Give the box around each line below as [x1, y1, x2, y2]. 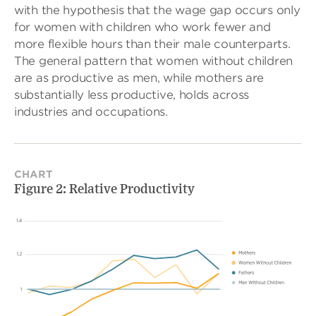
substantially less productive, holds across [14, 87, 250, 102]
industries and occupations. [14, 104, 168, 119]
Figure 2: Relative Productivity [14, 183, 195, 196]
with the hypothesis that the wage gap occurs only [14, 3, 300, 17]
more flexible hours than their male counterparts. [14, 37, 291, 51]
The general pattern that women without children [14, 54, 293, 68]
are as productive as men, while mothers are [14, 71, 265, 85]
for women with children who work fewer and [14, 20, 271, 34]
